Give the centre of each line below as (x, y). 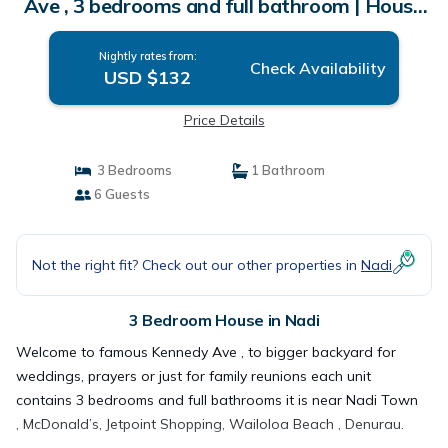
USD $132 (148, 77)
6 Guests (120, 194)
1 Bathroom (286, 170)
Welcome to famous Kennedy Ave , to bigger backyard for (206, 352)
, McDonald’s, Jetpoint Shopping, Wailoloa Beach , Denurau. (210, 424)
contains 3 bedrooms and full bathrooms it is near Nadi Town (217, 400)
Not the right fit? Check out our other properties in (196, 264)
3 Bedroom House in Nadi (224, 320)
